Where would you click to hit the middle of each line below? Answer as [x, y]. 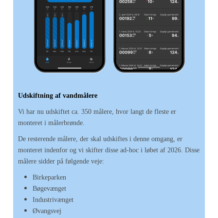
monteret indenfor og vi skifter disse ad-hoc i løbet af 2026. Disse [109, 150]
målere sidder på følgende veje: [61, 161]
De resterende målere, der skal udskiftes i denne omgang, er [100, 139]
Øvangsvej [47, 211]
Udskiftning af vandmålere [58, 96]
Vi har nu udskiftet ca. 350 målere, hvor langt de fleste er [97, 112]
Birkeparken [49, 177]
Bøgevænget [49, 189]
